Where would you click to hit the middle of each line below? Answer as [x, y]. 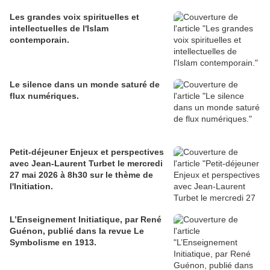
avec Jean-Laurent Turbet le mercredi [86, 164]
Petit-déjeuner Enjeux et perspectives [87, 152]
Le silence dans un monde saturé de [85, 85]
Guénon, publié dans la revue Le [77, 231]
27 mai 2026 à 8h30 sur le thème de [81, 175]
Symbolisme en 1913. [53, 243]
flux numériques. [44, 96]
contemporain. [39, 40]
